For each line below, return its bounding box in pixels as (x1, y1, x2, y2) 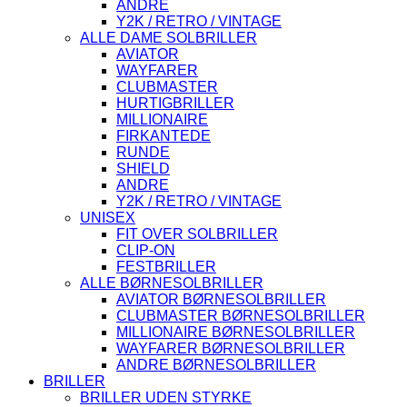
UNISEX (80, 209, 135, 225)
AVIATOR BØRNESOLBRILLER (116, 291, 326, 307)
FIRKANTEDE (116, 127, 211, 144)
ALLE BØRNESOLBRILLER (80, 274, 263, 291)
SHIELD (116, 160, 170, 176)
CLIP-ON (116, 242, 175, 258)
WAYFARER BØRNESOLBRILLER (116, 340, 345, 356)
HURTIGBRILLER (116, 94, 234, 111)
